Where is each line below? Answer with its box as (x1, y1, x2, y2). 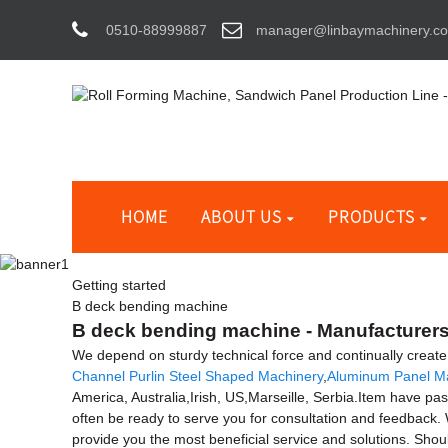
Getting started (72, 276, 166, 293)
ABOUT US (201, 205, 283, 228)
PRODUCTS (327, 205, 415, 228)
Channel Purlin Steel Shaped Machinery (72, 367, 323, 384)
